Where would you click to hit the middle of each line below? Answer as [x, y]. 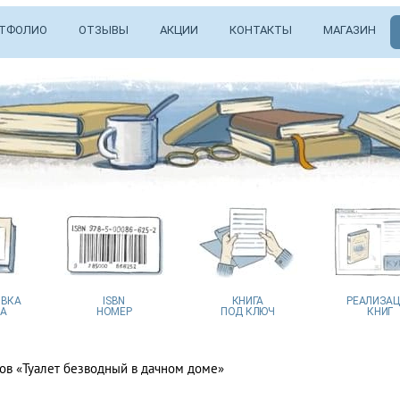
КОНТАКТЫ [260, 29]
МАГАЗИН [349, 29]
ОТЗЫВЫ [103, 29]
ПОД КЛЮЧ [248, 311]
